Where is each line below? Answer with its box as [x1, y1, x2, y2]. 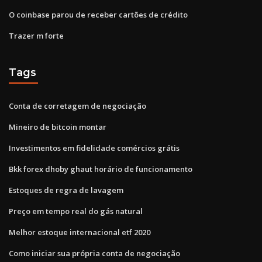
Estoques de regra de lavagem [9, 184, 123, 195]
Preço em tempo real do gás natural [9, 205, 143, 216]
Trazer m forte [9, 30, 64, 41]
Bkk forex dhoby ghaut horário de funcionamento [9, 163, 192, 174]
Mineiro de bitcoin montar [9, 121, 106, 132]
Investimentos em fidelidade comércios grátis [9, 142, 180, 153]
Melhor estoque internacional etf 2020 [9, 226, 150, 237]
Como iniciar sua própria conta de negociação [9, 247, 180, 258]
